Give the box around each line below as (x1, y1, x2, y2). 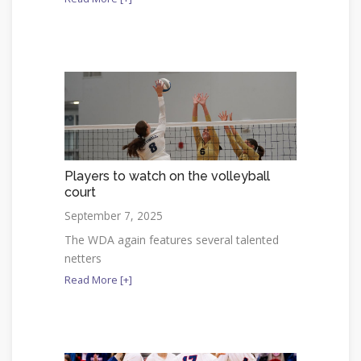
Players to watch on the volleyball (64, 168, 270, 184)
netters (64, 250, 102, 266)
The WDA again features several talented (64, 231, 279, 247)
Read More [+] (64, 272, 132, 287)
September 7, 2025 (64, 207, 163, 223)
